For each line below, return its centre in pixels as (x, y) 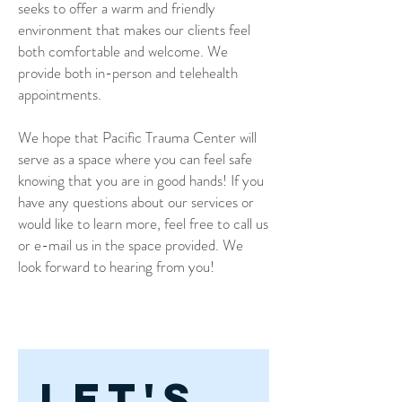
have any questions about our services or (136, 202)
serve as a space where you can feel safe (135, 159)
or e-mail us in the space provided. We (131, 245)
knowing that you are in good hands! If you (141, 180)
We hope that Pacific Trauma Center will (137, 137)
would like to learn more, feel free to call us (143, 223)
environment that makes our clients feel (134, 30)
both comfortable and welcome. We (123, 51)
